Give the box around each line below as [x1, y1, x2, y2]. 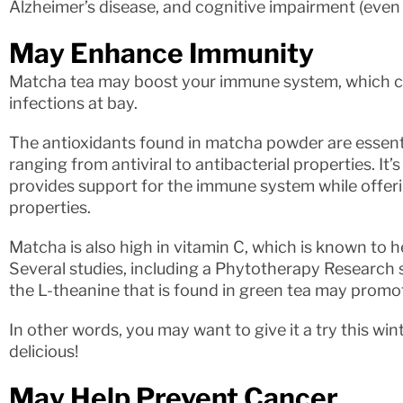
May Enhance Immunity [9, 36, 314, 69]
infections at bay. [9, 93, 138, 112]
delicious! [9, 341, 78, 361]
